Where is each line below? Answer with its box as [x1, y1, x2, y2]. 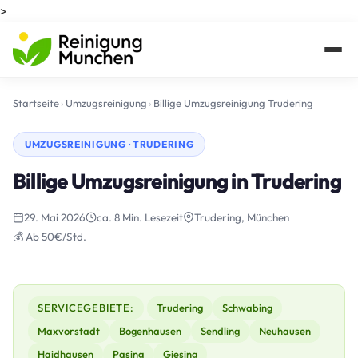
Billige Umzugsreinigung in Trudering [13, 168, 341, 194]
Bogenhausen [119, 324, 181, 337]
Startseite [13, 97, 59, 109]
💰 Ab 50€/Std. [13, 229, 86, 244]
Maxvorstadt [38, 324, 100, 337]
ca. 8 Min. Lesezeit [97, 210, 183, 225]
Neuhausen [259, 324, 311, 337]
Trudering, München [194, 210, 289, 225]
